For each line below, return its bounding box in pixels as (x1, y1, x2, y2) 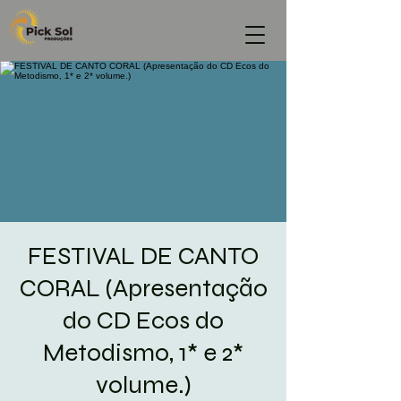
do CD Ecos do (63, 305, 224, 336)
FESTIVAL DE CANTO (28, 241, 259, 271)
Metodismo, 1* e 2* (43, 337, 243, 368)
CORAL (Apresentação (19, 273, 268, 303)
